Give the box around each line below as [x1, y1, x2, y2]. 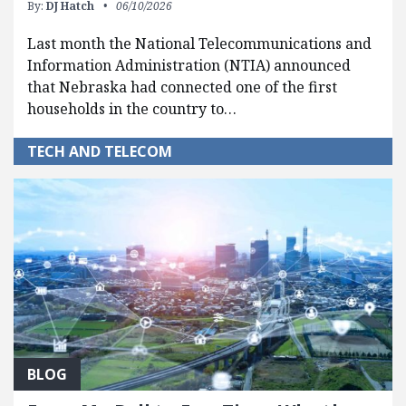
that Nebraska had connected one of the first [27, 76, 337, 97]
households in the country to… [27, 98, 237, 119]
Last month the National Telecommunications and [27, 33, 372, 53]
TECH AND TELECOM [27, 140, 172, 161]
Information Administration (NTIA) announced [27, 54, 351, 75]
